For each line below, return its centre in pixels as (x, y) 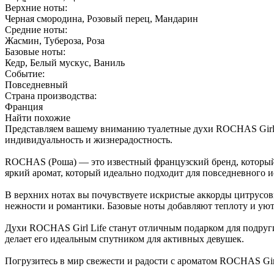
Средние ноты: (36, 30)
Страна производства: (51, 96)
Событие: (25, 74)
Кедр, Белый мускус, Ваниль (65, 63)
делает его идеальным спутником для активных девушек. (124, 239)
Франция (24, 107)
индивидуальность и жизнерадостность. (89, 140)
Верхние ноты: (36, 8)
